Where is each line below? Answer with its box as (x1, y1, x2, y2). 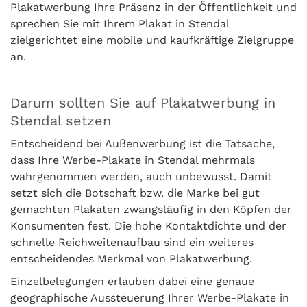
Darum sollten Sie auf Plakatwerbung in (10, 95, 275, 111)
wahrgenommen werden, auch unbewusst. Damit (10, 170, 272, 183)
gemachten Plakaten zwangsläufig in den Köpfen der (10, 203, 292, 216)
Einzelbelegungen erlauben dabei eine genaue (10, 275, 254, 288)
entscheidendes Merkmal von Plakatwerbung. (10, 252, 252, 265)
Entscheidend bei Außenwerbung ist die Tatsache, (10, 137, 275, 150)
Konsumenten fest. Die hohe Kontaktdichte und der (10, 219, 286, 232)
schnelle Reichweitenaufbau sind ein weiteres (10, 236, 254, 249)
